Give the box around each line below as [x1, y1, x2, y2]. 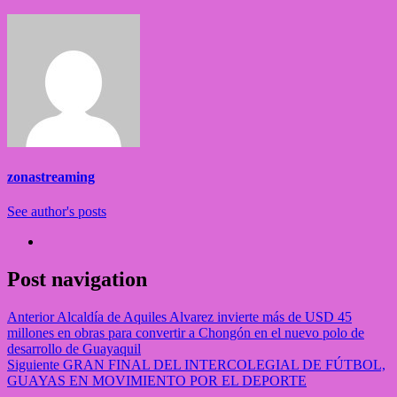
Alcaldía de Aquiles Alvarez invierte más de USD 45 [54, 309, 352, 325]
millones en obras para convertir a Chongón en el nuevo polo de [7, 325, 364, 341]
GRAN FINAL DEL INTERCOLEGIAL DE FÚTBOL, [59, 357, 385, 373]
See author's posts [7, 204, 106, 220]
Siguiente [7, 357, 59, 373]
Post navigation [7, 268, 147, 292]
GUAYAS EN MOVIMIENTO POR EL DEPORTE [7, 373, 307, 389]
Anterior [7, 309, 54, 325]
